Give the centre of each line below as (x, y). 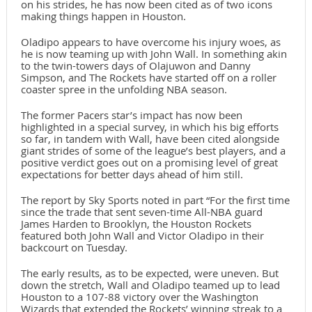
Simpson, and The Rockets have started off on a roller (148, 78)
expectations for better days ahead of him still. (132, 174)
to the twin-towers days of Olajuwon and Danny (135, 66)
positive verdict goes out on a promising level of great (149, 163)
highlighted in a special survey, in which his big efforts (149, 127)
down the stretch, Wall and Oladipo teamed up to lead (150, 285)
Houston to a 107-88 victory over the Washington (139, 297)
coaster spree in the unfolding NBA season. (124, 89)
